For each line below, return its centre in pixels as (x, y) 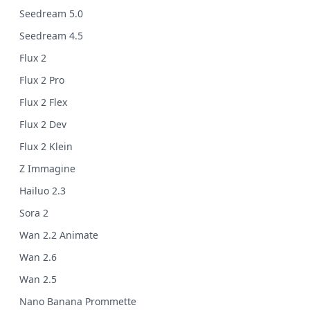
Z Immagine (47, 169)
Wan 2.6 (38, 257)
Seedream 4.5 (51, 36)
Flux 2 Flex (43, 102)
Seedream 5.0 (51, 14)
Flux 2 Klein (46, 147)
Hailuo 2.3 (43, 191)
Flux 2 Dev (43, 125)
